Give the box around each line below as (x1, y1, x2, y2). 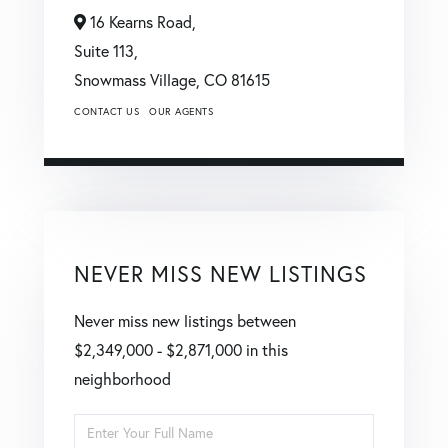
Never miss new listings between (74, 310, 296, 331)
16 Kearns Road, (86, 11, 196, 32)
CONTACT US (74, 104, 139, 118)
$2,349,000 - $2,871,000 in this (74, 339, 288, 360)
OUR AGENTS (149, 104, 213, 118)
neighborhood (74, 368, 171, 389)
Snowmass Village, (74, 69, 204, 90)
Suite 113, (74, 40, 138, 61)
